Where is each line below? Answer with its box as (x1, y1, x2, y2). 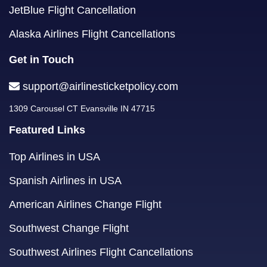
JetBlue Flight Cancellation (9, 4, 136, 17)
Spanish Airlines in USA (9, 175, 122, 187)
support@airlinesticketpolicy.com (23, 80, 178, 93)
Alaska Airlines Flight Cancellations (9, 28, 175, 41)
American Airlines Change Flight (9, 198, 162, 211)
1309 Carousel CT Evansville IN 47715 (9, 104, 155, 114)
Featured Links (9, 124, 85, 136)
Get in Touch (9, 54, 74, 66)
